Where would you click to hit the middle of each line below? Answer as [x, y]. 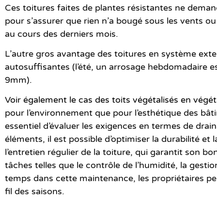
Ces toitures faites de [50, 8]
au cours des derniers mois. [63, 34]
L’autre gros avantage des [60, 54]
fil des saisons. [35, 192]
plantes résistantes [134, 8]
